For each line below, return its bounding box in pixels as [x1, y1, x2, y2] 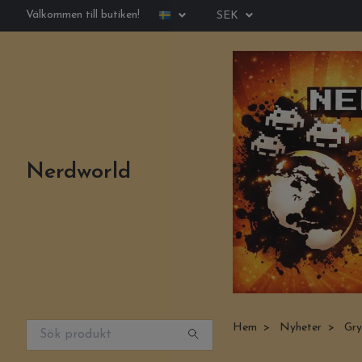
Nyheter [280, 322, 322, 334]
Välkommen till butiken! [26, 9, 140, 21]
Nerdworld [26, 161, 131, 183]
